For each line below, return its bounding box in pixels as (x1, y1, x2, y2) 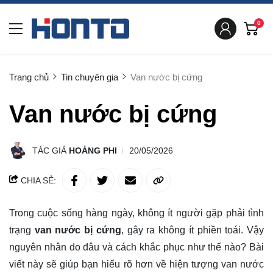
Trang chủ (9, 72, 49, 82)
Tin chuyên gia (61, 72, 118, 82)
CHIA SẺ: (18, 175, 56, 185)
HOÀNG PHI (69, 146, 117, 155)
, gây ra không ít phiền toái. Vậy (121, 225, 264, 235)
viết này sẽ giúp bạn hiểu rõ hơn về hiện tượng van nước (9, 259, 264, 269)
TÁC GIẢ (32, 146, 69, 155)
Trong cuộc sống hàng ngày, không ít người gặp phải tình (9, 208, 264, 218)
